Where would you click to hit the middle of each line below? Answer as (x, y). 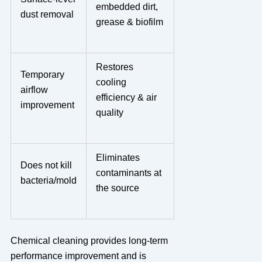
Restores (114, 67)
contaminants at (128, 173)
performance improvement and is (78, 256)
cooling (111, 82)
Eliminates (118, 157)
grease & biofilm (129, 22)
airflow (34, 89)
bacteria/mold (48, 180)
